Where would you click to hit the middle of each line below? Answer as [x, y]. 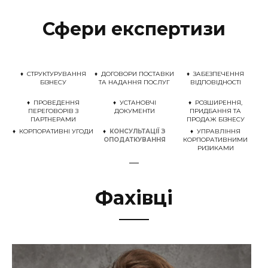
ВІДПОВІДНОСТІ [215, 82]
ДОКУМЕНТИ [134, 111]
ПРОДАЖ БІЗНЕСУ [215, 119]
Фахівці [134, 198]
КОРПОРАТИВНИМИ [215, 140]
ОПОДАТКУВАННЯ [134, 140]
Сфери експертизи [134, 29]
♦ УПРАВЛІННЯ [215, 131]
